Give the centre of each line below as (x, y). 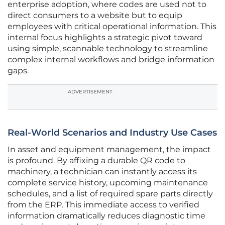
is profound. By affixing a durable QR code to (96, 161)
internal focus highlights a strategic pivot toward (105, 38)
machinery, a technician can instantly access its (102, 172)
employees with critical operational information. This (112, 27)
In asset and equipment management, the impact (109, 150)
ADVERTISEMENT (90, 92)
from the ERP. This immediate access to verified (103, 205)
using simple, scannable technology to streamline (108, 49)
